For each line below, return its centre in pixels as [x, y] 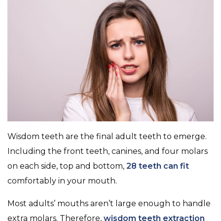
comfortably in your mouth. [63, 181]
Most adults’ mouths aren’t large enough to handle [109, 204]
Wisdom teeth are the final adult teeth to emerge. [107, 137]
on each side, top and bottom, [67, 166]
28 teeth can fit [158, 166]
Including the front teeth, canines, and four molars [108, 151]
